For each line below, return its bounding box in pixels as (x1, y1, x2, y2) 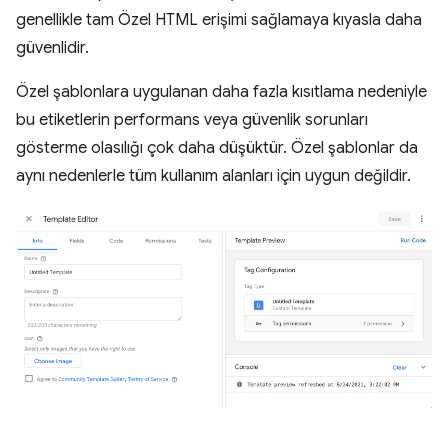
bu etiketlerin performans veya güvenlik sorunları (16, 110, 368, 131)
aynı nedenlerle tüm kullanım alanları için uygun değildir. (16, 166, 411, 187)
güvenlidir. (16, 38, 89, 59)
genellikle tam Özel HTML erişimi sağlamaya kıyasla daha (16, 10, 422, 31)
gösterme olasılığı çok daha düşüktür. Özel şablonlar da (16, 138, 418, 159)
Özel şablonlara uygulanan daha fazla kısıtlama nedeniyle (16, 82, 427, 103)
